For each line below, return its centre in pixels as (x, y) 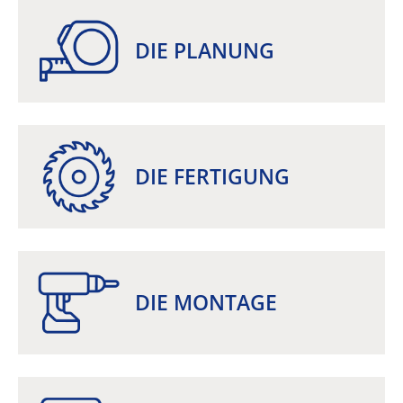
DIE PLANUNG (205, 50)
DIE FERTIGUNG (212, 176)
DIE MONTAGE (206, 302)
